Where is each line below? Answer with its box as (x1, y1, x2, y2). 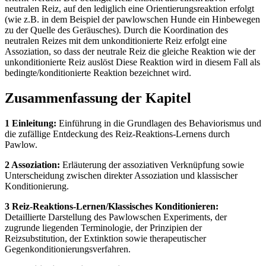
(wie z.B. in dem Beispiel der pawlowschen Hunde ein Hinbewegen (5, 14, 260, 25)
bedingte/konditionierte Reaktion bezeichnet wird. (5, 68, 191, 78)
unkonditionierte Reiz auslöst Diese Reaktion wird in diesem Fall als (5, 57, 260, 68)
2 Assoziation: (5, 159, 60, 170)
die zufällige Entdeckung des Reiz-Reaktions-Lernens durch (5, 128, 230, 139)
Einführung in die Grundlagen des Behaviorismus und (56, 118, 261, 128)
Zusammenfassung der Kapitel (5, 90, 191, 106)
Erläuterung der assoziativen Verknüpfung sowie (60, 159, 244, 170)
